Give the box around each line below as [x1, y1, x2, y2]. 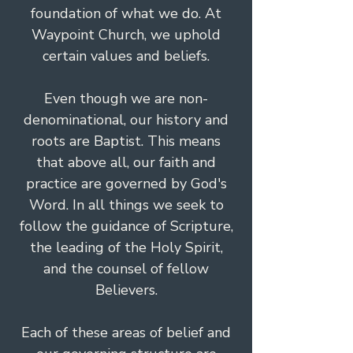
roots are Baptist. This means [32, 132, 221, 150]
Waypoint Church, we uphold [32, 25, 221, 44]
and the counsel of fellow [43, 259, 209, 278]
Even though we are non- [44, 89, 208, 108]
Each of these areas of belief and [21, 323, 231, 342]
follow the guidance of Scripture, [19, 217, 233, 236]
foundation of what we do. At [31, 4, 221, 23]
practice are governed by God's [25, 174, 227, 193]
